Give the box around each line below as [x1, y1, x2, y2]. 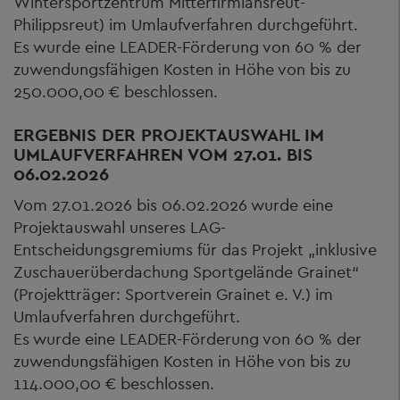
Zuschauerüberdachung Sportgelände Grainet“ [13, 261, 359, 282]
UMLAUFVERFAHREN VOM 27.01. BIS [13, 143, 312, 166]
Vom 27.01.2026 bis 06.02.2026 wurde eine [13, 194, 333, 215]
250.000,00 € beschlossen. [13, 81, 218, 102]
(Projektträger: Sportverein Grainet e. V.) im [13, 283, 333, 304]
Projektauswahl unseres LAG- [13, 216, 226, 237]
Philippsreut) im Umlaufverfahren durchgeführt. [13, 14, 358, 35]
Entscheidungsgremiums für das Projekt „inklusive [13, 238, 377, 260]
